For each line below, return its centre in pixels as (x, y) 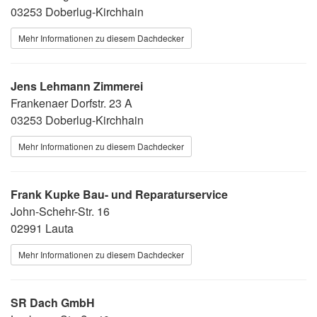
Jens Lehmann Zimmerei (77, 86)
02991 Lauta (42, 228)
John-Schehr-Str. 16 (60, 211)
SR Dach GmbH (53, 302)
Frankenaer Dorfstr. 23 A (71, 103)
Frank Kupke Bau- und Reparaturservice (119, 194)
